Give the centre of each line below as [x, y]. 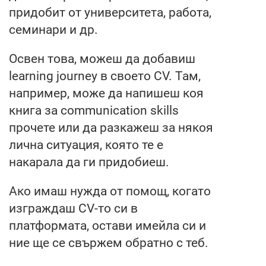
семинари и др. [53, 29]
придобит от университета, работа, [110, 12]
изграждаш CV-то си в [73, 208]
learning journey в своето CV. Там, [105, 76]
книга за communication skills [94, 110]
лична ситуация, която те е [86, 145]
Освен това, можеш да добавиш [102, 58]
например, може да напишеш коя [106, 93]
